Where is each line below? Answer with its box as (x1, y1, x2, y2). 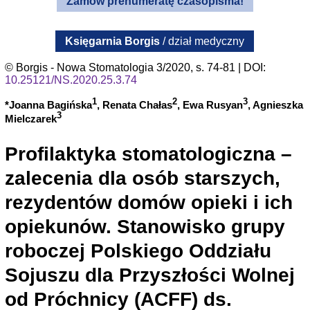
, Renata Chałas (96, 99, 172, 111)
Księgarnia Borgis (65, 35, 161, 48)
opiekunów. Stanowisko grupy (4, 216, 285, 238)
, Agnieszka (247, 99, 303, 111)
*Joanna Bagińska (4, 99, 92, 111)
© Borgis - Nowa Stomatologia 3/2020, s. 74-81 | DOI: (4, 62, 266, 74)
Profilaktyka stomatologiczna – (4, 143, 292, 165)
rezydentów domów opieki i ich (4, 192, 293, 214)
